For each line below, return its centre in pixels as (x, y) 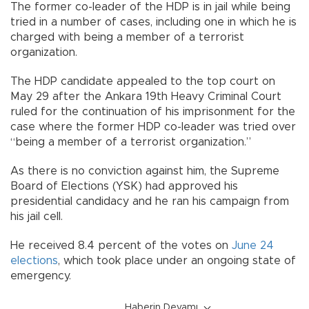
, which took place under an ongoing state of (177, 260)
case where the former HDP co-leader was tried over (153, 127)
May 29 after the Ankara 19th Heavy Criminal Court (146, 96)
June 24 (253, 245)
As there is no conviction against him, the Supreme (145, 171)
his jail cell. (37, 216)
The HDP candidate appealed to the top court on (143, 81)
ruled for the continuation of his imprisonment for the (153, 111)
